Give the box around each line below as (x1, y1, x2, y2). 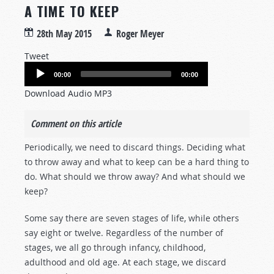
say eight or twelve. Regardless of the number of (24, 227, 223, 239)
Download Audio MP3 (24, 87, 112, 99)
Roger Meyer (116, 27, 164, 40)
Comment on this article (31, 117, 121, 130)
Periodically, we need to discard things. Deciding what (24, 141, 245, 153)
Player (24, 77, 49, 89)
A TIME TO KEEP (24, 1, 120, 21)
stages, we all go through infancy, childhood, (24, 242, 206, 253)
